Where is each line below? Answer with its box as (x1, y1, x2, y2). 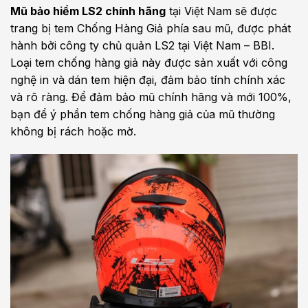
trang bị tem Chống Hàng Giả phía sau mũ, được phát (10, 21, 291, 35)
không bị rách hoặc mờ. (10, 124, 136, 138)
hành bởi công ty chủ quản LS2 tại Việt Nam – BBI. (10, 38, 274, 52)
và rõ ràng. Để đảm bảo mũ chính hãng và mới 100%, (10, 89, 291, 104)
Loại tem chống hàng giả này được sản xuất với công (10, 55, 287, 69)
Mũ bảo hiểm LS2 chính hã (10, 3, 152, 18)
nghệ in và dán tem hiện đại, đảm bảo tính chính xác (10, 72, 285, 87)
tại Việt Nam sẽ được (166, 3, 277, 18)
